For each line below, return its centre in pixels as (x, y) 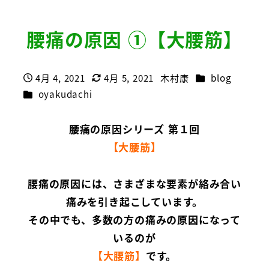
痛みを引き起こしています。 (134, 202)
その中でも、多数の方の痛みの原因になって (134, 220)
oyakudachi (65, 93)
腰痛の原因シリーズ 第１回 (134, 129)
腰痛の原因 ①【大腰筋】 (134, 39)
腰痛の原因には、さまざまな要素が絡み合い (134, 184)
